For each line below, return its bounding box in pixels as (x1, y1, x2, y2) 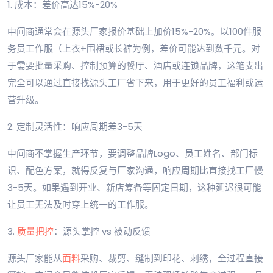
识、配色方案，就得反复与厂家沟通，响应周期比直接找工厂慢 (7, 164, 263, 177)
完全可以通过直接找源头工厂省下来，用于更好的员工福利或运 (7, 76, 263, 90)
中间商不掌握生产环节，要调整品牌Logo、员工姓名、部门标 (7, 147, 258, 160)
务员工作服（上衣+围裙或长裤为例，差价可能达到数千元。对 (7, 42, 260, 55)
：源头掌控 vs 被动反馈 (54, 225, 151, 238)
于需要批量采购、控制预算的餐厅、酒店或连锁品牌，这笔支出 (7, 59, 263, 73)
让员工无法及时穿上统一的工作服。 (7, 198, 154, 211)
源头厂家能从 (7, 252, 62, 265)
